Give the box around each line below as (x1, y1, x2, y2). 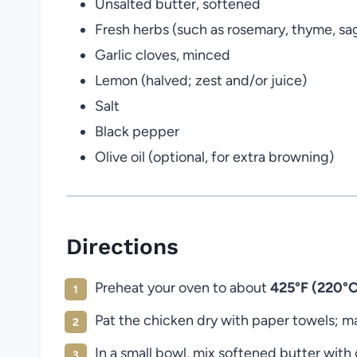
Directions (66, 233, 178, 260)
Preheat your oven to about (95, 278, 270, 296)
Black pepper (95, 122, 179, 140)
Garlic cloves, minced (95, 45, 230, 64)
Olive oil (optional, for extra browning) (95, 147, 334, 166)
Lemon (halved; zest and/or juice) (95, 71, 307, 89)
